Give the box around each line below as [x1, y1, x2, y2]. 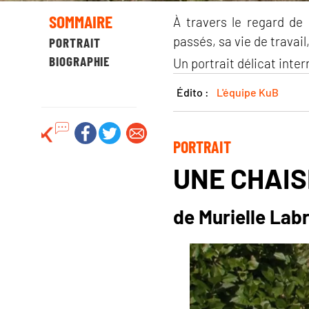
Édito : [177, 85, 212, 99]
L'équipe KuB [217, 85, 279, 99]
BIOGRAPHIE [48, 53, 110, 69]
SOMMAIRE [48, 10, 112, 32]
